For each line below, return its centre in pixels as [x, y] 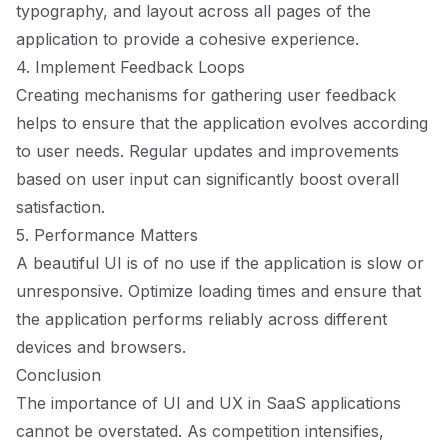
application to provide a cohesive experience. [187, 39]
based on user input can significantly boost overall [207, 179]
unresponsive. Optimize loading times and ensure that [218, 291]
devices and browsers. [101, 347]
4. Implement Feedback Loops [130, 67]
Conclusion [58, 375]
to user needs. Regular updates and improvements [207, 151]
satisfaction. [60, 207]
